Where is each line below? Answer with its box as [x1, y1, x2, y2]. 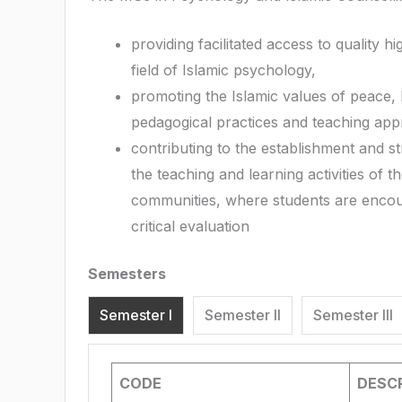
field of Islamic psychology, [131, 61, 316, 80]
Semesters [88, 265, 166, 284]
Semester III [313, 306, 393, 325]
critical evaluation [131, 217, 249, 236]
